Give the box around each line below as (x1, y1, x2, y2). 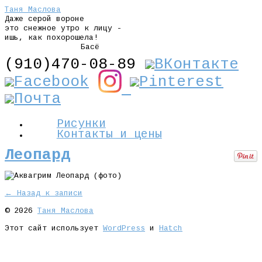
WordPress (103, 223, 145, 233)
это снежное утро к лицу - (5, 24, 122, 33)
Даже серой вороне (5, 15, 84, 23)
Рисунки (56, 118, 106, 130)
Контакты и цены (56, 128, 162, 141)
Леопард (5, 146, 70, 164)
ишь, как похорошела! (5, 33, 98, 42)
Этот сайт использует (5, 223, 103, 233)
